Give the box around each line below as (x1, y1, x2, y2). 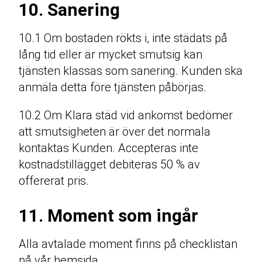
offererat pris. (19, 174, 89, 188)
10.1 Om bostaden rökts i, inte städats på (19, 31, 227, 46)
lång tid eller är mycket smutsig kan (19, 47, 202, 62)
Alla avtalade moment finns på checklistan (19, 237, 237, 251)
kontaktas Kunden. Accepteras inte (19, 141, 198, 156)
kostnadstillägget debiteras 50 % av (19, 157, 200, 172)
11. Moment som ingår (19, 205, 198, 226)
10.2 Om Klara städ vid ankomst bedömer (19, 108, 233, 123)
